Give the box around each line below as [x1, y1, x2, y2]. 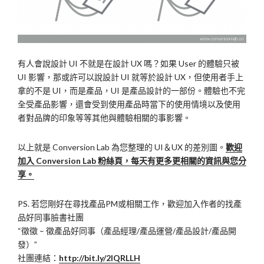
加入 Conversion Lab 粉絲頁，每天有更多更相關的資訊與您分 [18, 156, 246, 166]
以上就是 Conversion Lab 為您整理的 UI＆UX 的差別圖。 [18, 142, 226, 153]
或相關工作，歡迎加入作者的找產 [118, 199, 242, 209]
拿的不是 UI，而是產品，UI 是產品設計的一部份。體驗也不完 [18, 85, 245, 96]
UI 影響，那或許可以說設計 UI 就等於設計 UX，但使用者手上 [18, 72, 243, 82]
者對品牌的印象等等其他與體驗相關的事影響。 [18, 113, 191, 123]
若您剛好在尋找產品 [31, 199, 105, 209]
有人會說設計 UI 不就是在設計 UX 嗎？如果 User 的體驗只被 [18, 58, 239, 69]
